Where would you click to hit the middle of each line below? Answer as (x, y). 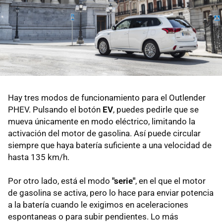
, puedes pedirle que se (156, 109)
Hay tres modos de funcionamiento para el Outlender (107, 97)
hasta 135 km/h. (39, 157)
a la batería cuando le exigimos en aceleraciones (98, 204)
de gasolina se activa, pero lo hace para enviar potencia (111, 193)
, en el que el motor (170, 181)
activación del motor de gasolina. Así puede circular (104, 133)
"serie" (124, 181)
